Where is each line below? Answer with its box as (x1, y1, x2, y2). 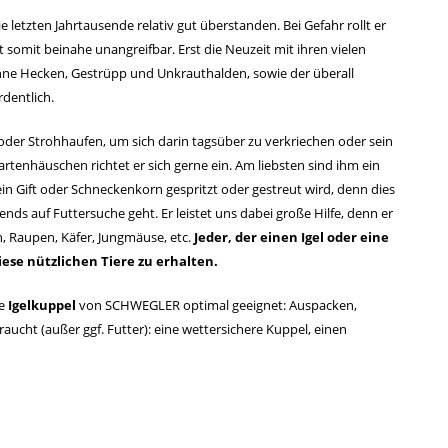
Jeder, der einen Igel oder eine (194, 228, 389, 246)
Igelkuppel (8, 296, 76, 314)
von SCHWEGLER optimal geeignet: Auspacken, (76, 296, 357, 314)
